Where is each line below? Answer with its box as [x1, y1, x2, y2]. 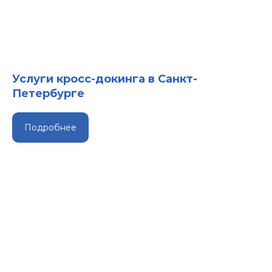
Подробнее [24, 121, 76, 133]
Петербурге [12, 87, 84, 101]
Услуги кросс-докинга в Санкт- [12, 72, 197, 86]
